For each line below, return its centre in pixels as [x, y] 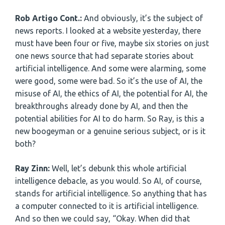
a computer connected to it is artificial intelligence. [107, 206]
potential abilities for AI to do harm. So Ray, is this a [110, 118]
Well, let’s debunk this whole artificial [118, 168]
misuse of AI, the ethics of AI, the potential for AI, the [111, 93]
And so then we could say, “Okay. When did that [102, 218]
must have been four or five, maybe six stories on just [112, 43]
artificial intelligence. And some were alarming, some [110, 68]
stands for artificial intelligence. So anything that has [111, 193]
